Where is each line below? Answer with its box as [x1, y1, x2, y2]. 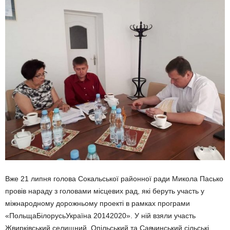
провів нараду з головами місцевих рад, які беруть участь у [5, 187, 204, 195]
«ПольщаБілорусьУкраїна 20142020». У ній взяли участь [5, 212, 196, 220]
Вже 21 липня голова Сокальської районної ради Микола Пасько [5, 175, 223, 183]
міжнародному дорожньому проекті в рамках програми [5, 199, 190, 207]
